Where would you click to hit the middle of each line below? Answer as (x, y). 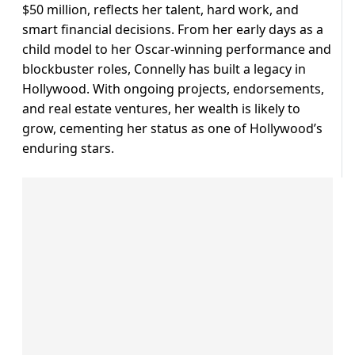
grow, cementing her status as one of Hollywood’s (172, 129)
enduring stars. (68, 149)
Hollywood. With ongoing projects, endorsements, (173, 89)
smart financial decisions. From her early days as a (173, 30)
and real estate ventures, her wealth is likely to (161, 109)
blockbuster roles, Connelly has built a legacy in (164, 69)
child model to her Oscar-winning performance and (177, 50)
